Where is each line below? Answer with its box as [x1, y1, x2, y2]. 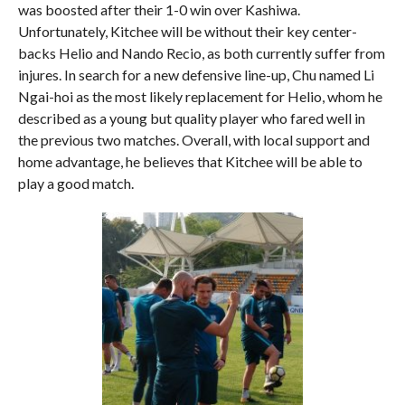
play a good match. [17, 174, 134, 192]
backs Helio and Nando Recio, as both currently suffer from [17, 44, 385, 61]
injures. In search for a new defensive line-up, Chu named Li [17, 66, 374, 83]
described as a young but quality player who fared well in [17, 109, 365, 127]
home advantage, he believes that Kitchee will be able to [17, 153, 363, 170]
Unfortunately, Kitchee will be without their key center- [17, 23, 357, 40]
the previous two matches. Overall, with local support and [17, 131, 370, 148]
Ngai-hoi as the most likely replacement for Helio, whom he [17, 88, 382, 105]
